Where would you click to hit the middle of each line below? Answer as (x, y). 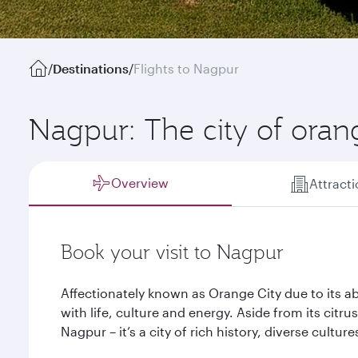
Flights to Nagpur (186, 68)
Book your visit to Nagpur (172, 252)
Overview (140, 183)
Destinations (91, 68)
